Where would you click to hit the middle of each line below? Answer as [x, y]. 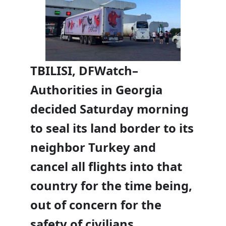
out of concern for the [96, 205]
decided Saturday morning [109, 109]
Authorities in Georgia [96, 90]
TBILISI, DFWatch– [84, 70]
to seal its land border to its [112, 128]
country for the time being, [111, 185]
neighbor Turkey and [93, 147]
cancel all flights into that [106, 166]
